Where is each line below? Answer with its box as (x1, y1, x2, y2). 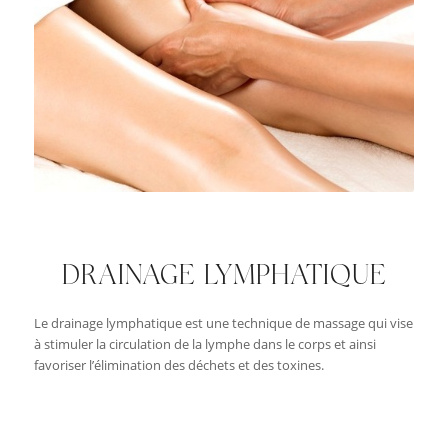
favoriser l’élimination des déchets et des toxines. (33, 355, 324, 374)
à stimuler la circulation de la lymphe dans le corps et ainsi (33, 334, 376, 353)
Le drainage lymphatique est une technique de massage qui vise (33, 313, 413, 332)
